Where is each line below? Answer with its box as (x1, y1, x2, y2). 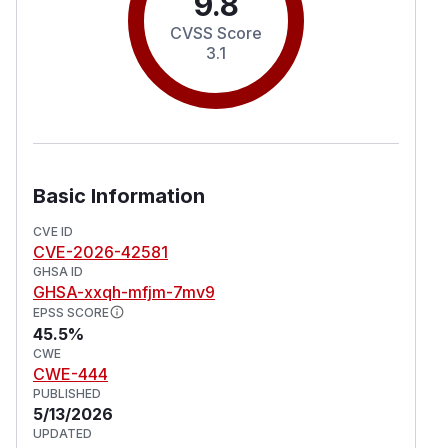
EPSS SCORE (33, 304, 109, 320)
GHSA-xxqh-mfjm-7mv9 (33, 281, 215, 302)
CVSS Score (170, 22, 262, 43)
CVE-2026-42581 (33, 241, 168, 262)
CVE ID (33, 223, 73, 239)
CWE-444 (33, 363, 108, 384)
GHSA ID (33, 263, 83, 279)
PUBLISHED (33, 385, 101, 401)
